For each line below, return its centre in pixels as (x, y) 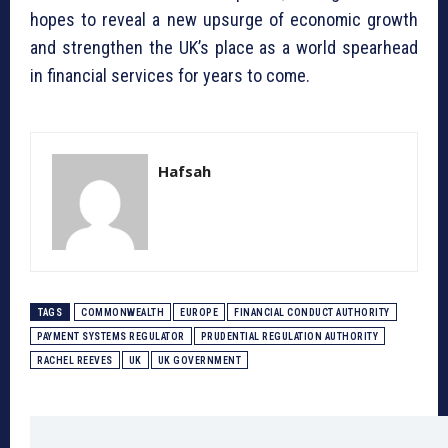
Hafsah (184, 171)
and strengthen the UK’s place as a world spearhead (224, 48)
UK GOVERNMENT (199, 361)
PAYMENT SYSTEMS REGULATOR (111, 337)
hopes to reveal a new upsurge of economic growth (224, 20)
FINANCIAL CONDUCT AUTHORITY (312, 313)
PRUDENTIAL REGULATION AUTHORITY (289, 337)
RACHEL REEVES (75, 361)
